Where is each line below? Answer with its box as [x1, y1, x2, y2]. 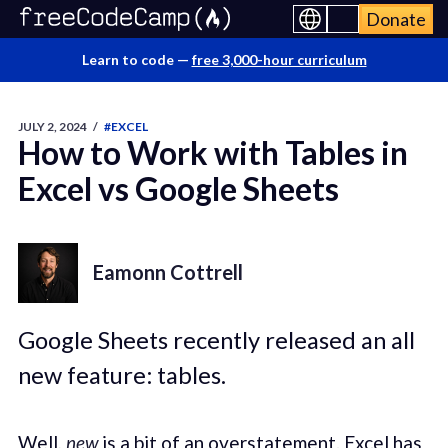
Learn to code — [81, 51, 192, 68]
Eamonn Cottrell [92, 259, 243, 284]
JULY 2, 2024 [17, 119, 87, 134]
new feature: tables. [17, 360, 226, 389]
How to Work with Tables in [17, 133, 408, 172]
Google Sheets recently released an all [17, 325, 415, 354]
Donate [366, 8, 426, 30]
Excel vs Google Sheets [17, 169, 339, 208]
